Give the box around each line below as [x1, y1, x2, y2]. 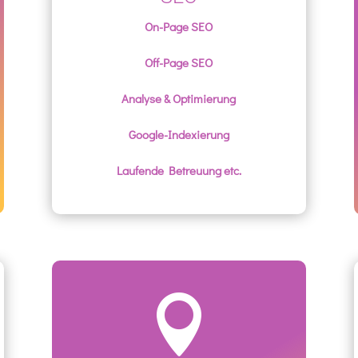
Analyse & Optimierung [121, 90, 237, 107]
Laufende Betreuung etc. [116, 162, 241, 179]
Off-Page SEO [145, 54, 213, 71]
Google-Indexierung [128, 126, 229, 143]
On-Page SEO [145, 18, 213, 35]
